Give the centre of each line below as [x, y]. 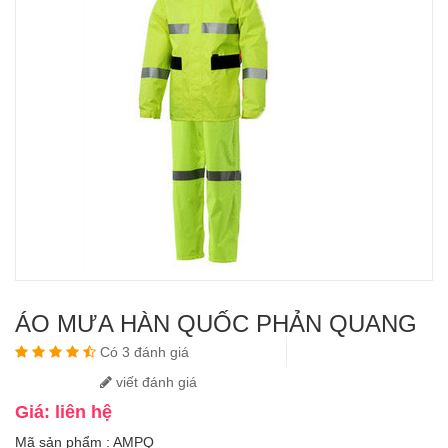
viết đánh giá [154, 382]
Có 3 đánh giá [144, 352]
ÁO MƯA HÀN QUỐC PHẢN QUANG [216, 324]
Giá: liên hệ [63, 412]
